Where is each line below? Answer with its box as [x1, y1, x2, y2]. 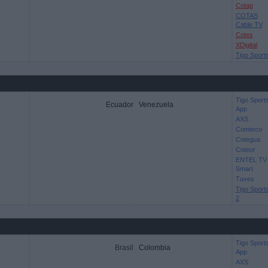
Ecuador [105, 100, 133, 109]
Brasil [114, 243, 133, 252]
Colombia [138, 243, 170, 252]
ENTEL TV [235, 156, 267, 163]
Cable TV [235, 21, 263, 28]
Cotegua [235, 136, 260, 143]
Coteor [235, 146, 255, 153]
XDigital [235, 41, 257, 48]
